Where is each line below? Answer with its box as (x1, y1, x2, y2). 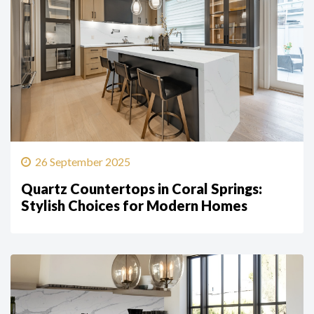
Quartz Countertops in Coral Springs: (21, 180, 262, 198)
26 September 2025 (35, 155, 130, 169)
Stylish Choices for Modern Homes (21, 197, 247, 214)
